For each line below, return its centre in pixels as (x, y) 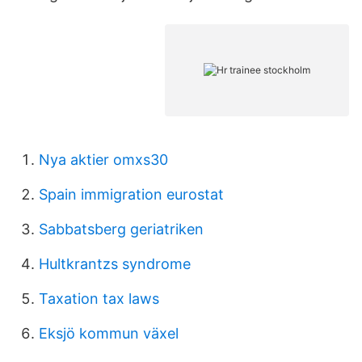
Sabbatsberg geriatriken (121, 229)
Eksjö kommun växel (109, 333)
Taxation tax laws (99, 299)
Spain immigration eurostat (131, 194)
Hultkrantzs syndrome (115, 264)
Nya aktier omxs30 (103, 160)
